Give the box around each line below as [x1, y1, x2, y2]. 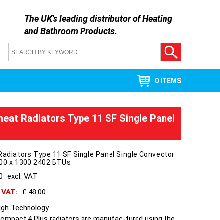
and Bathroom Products [24, 26, 115, 36]
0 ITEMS [154, 77, 181, 84]
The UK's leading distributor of [24, 13, 142, 24]
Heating [142, 13, 172, 24]
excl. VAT [7, 172, 37, 181]
